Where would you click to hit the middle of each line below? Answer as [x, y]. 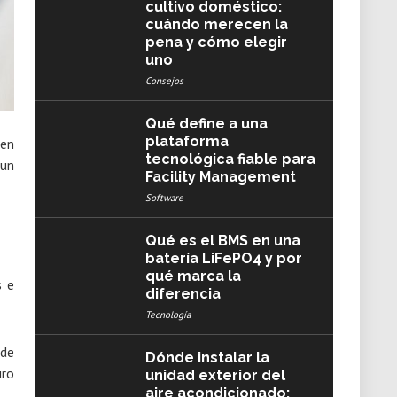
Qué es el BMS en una [222, 241]
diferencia [183, 294]
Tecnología [167, 315]
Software [164, 198]
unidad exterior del [215, 375]
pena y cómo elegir [216, 42]
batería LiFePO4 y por [223, 258]
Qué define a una [206, 124]
